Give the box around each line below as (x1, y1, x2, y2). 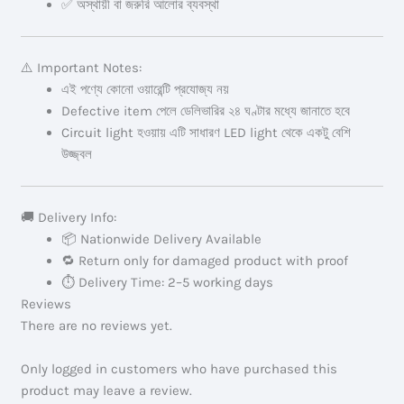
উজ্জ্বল (61, 146, 93, 163)
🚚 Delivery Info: (21, 209, 117, 226)
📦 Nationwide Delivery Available (61, 231, 262, 248)
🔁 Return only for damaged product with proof (61, 252, 349, 270)
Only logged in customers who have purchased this (21, 361, 338, 378)
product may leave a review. (21, 382, 193, 399)
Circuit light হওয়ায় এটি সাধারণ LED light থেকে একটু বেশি (61, 124, 352, 142)
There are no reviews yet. (21, 317, 173, 335)
